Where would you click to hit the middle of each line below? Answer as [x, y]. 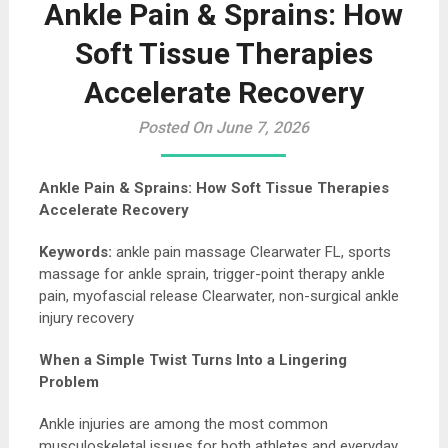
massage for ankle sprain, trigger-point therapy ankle [211, 274]
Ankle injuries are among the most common [183, 424]
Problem [68, 382]
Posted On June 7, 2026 [224, 127]
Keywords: [75, 252]
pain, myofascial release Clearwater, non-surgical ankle [218, 296]
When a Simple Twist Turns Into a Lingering [192, 360]
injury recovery [86, 318]
